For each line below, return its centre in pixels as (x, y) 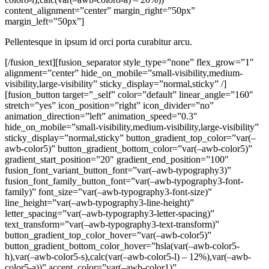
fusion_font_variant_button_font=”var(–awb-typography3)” (118, 170)
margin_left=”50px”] (44, 21)
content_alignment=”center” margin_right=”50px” (100, 10)
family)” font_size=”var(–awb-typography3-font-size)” (108, 192)
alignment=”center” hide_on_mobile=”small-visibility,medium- (124, 73)
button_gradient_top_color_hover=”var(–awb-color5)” (108, 235)
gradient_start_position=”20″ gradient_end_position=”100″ (117, 159)
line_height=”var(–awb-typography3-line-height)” (99, 202)
